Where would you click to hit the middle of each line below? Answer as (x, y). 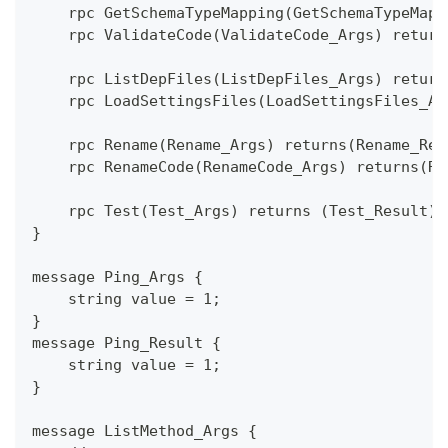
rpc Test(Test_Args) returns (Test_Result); (239, 211)
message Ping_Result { (126, 343)
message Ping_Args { (117, 277)
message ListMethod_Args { (144, 431)
